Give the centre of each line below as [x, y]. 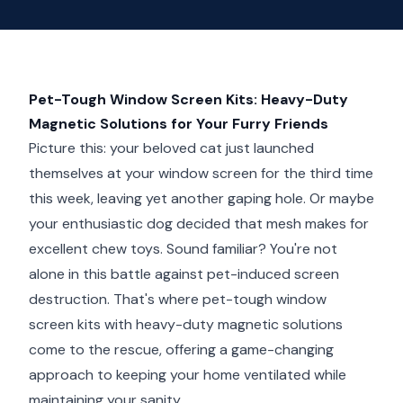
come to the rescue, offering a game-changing [181, 349]
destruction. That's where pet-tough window [178, 299]
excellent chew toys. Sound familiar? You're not [183, 249]
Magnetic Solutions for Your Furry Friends [179, 124]
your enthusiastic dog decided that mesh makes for [199, 224]
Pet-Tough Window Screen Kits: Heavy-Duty [188, 99]
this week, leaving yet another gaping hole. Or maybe [201, 198]
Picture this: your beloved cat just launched [171, 148]
